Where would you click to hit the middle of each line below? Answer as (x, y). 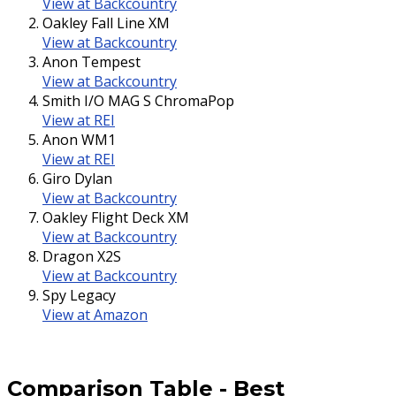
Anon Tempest (91, 61)
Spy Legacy (79, 295)
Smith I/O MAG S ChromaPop (138, 100)
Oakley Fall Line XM (106, 23)
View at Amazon (95, 314)
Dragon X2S (82, 256)
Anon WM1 (79, 139)
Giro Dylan (77, 178)
